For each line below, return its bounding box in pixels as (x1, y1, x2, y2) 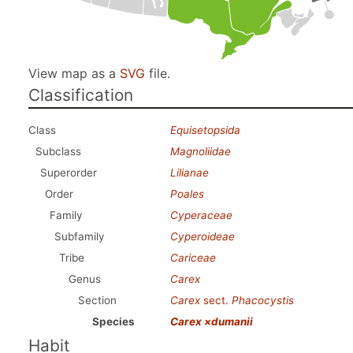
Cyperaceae (170, 209, 232, 221)
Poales (170, 188, 204, 200)
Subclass (35, 145, 81, 158)
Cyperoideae (170, 230, 235, 243)
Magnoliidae (170, 145, 231, 158)
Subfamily (54, 230, 105, 243)
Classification (28, 85, 133, 105)
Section (78, 294, 117, 307)
